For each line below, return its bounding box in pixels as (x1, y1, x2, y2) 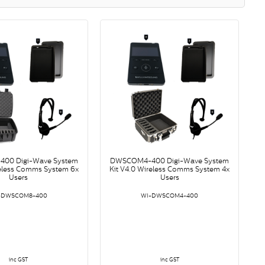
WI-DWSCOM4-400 (141, 192, 199, 199)
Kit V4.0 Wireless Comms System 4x (109, 165, 230, 174)
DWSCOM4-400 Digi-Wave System (110, 157, 230, 166)
